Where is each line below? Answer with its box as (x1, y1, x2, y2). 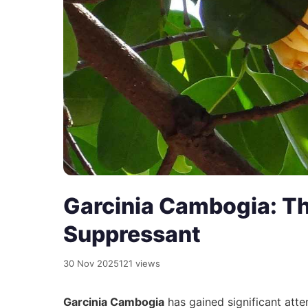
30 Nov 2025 (63, 258, 119, 269)
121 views (119, 258, 160, 269)
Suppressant (63, 221, 201, 248)
